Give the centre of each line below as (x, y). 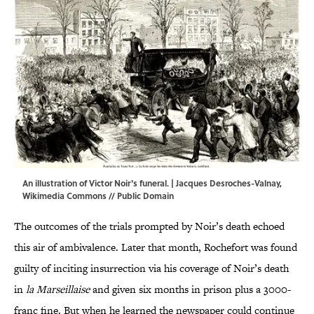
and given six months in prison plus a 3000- (190, 289)
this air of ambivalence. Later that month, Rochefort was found (156, 247)
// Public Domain (140, 196)
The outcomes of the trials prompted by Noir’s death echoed (149, 226)
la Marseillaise (58, 289)
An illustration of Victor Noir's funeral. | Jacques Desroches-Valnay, (152, 183)
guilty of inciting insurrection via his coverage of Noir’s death (151, 268)
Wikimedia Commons (64, 196)
